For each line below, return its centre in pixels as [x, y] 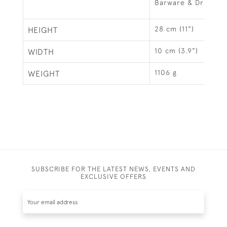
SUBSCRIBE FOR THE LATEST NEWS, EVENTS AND [113, 169]
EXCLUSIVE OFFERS [113, 176]
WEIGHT [44, 73]
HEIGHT [43, 30]
